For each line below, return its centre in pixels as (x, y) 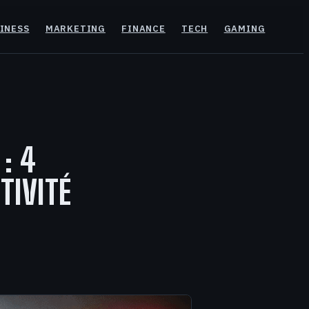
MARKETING (75, 28)
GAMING (245, 28)
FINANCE (143, 28)
